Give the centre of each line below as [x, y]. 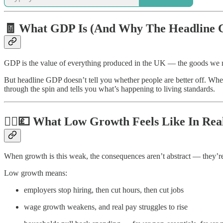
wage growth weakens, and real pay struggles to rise [106, 207]
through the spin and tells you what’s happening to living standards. [110, 89]
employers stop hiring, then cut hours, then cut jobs [104, 190]
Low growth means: [36, 173]
